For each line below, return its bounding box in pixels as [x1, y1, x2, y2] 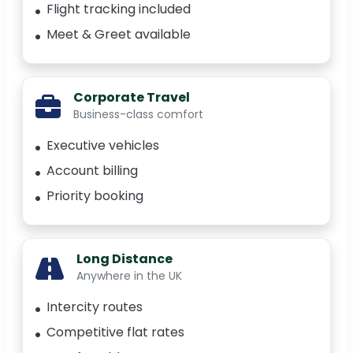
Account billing [46, 162, 138, 180]
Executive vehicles [46, 136, 159, 155]
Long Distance [76, 250, 173, 269]
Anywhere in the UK [76, 268, 182, 284]
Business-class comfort [73, 106, 203, 123]
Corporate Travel [73, 88, 190, 107]
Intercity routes [46, 298, 143, 317]
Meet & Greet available [46, 25, 191, 44]
